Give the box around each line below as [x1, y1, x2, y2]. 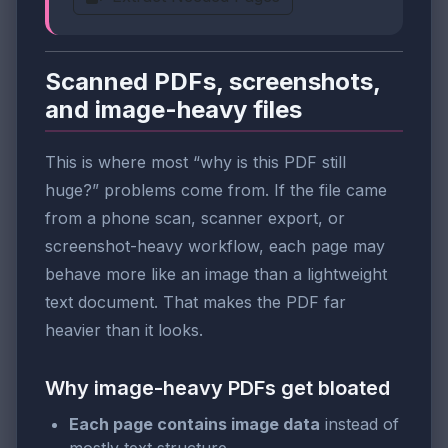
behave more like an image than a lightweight [45, 263, 387, 284]
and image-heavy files [45, 95, 302, 125]
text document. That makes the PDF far [45, 291, 346, 312]
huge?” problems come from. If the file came [45, 179, 387, 200]
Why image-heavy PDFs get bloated [45, 375, 390, 400]
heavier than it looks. [45, 319, 203, 340]
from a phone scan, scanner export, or [45, 207, 345, 228]
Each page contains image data [69, 413, 320, 434]
